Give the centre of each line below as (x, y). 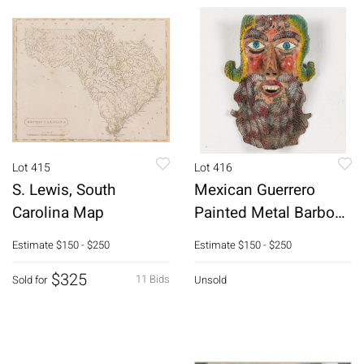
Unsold (210, 279)
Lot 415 (31, 167)
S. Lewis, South (64, 190)
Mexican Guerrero (255, 190)
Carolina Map (58, 212)
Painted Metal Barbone (273, 212)
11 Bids (153, 279)
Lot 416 (213, 167)
